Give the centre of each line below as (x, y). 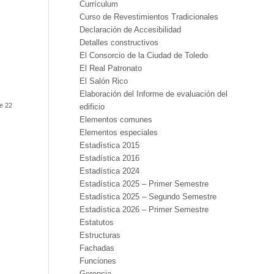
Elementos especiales (118, 132)
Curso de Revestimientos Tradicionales (149, 17)
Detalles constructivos (119, 43)
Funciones (98, 261)
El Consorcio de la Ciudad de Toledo (143, 55)
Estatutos (96, 222)
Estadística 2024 (109, 171)
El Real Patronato (110, 68)
